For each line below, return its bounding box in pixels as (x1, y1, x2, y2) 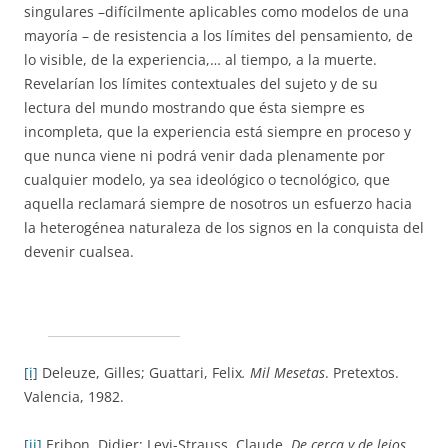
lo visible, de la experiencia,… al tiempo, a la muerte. (24, 50, 377, 69)
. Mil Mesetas (242, 363, 325, 382)
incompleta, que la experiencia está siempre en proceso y (24, 122, 411, 141)
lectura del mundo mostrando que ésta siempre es (24, 98, 365, 117)
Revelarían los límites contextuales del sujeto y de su (24, 74, 378, 93)
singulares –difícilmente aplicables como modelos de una (24, 2, 409, 21)
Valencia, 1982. (24, 387, 124, 406)
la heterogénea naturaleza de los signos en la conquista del (24, 218, 424, 237)
